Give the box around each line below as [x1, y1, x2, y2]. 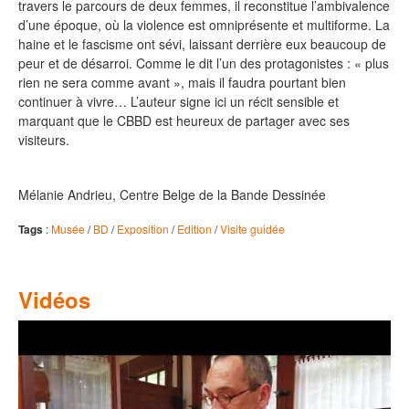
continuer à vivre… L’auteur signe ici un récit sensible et [18, 92, 339, 111]
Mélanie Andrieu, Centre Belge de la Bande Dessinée [18, 185, 326, 204]
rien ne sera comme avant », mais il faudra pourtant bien [18, 73, 346, 92]
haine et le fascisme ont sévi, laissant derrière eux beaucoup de [18, 35, 386, 54]
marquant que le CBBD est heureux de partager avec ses [18, 111, 350, 131]
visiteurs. [18, 131, 69, 150]
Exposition [117, 221, 169, 237]
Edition [177, 221, 212, 237]
